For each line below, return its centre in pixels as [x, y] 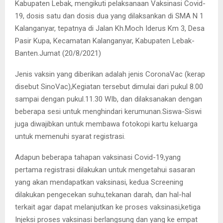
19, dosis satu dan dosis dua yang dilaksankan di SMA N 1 [109, 16]
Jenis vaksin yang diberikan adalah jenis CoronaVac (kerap [110, 74]
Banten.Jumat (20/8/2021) [58, 53]
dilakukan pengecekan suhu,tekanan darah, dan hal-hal [103, 194]
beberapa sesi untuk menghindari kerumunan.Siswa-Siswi [108, 111]
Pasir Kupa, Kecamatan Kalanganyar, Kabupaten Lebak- [105, 41]
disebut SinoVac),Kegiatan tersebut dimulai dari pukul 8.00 [109, 86]
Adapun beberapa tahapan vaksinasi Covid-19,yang [98, 157]
